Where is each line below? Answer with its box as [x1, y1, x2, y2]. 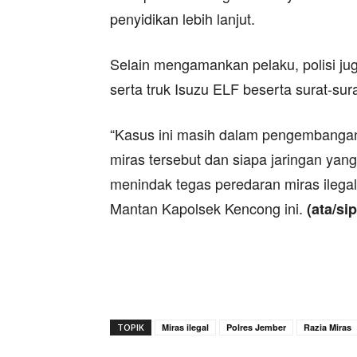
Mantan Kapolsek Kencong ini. [110, 198, 307, 218]
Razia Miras [304, 321, 351, 333]
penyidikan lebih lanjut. [110, 8, 255, 29]
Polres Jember [226, 321, 286, 333]
